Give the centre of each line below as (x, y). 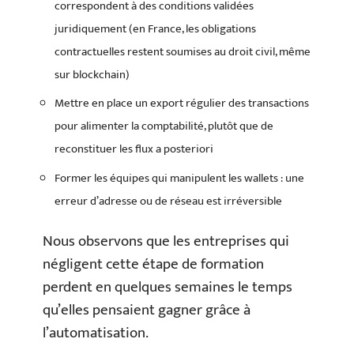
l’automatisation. (96, 333)
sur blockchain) (92, 74)
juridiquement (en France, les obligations (155, 28)
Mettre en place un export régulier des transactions (182, 104)
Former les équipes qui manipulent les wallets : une (179, 178)
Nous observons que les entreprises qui (166, 242)
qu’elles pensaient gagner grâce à (147, 311)
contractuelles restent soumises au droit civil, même (183, 51)
